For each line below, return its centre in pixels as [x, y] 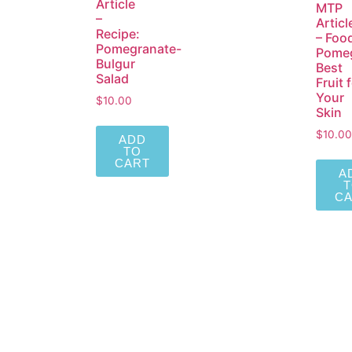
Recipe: [118, 34]
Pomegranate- [139, 49]
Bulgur [115, 64]
